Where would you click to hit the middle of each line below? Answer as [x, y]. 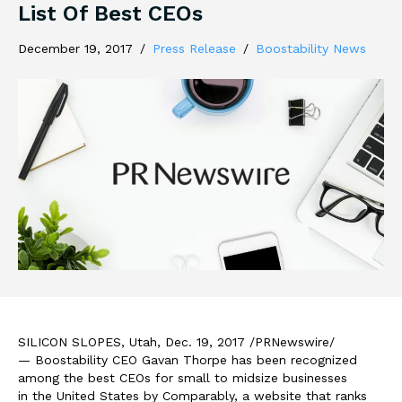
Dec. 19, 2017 [205, 342]
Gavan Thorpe [184, 360]
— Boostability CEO [80, 360]
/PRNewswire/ [290, 342]
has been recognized [292, 360]
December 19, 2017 [75, 48]
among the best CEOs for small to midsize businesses [183, 378]
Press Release [194, 48]
